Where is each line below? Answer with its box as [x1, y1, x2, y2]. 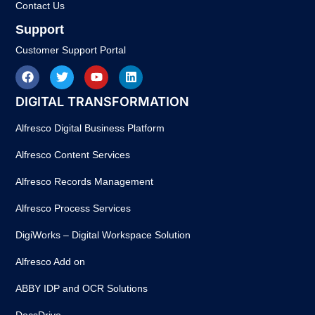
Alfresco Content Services [15, 148, 131, 160]
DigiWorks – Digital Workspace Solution [15, 229, 191, 240]
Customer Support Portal [15, 44, 127, 56]
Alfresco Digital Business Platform [15, 122, 165, 134]
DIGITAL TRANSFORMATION [15, 94, 190, 109]
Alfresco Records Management [15, 175, 154, 187]
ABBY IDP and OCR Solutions [15, 282, 148, 294]
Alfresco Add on [15, 255, 86, 267]
